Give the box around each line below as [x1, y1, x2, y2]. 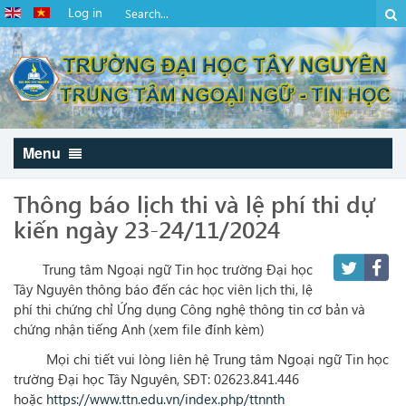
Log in [68, 4, 102, 21]
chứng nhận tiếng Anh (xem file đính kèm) [14, 320, 265, 338]
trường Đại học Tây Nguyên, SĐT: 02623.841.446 [14, 370, 299, 388]
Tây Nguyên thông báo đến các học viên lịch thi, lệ [14, 280, 313, 298]
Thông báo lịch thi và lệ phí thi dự [14, 188, 375, 218]
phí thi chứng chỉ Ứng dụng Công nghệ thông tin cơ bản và [14, 300, 365, 318]
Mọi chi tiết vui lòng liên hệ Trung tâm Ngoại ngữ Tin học [14, 350, 389, 368]
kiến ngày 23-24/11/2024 [14, 213, 280, 244]
